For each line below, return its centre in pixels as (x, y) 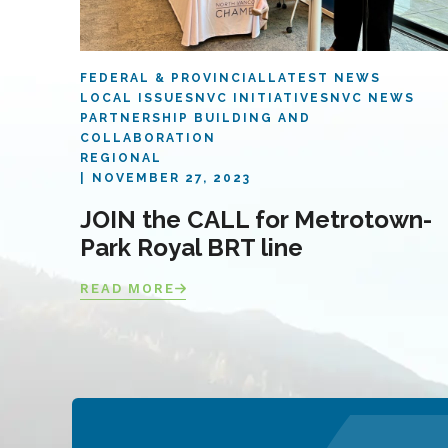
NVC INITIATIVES (262, 98)
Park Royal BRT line (191, 247)
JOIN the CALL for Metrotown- (256, 219)
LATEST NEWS (324, 78)
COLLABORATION (148, 138)
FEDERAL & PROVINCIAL (174, 78)
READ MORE (127, 288)
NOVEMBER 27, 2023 (171, 178)
